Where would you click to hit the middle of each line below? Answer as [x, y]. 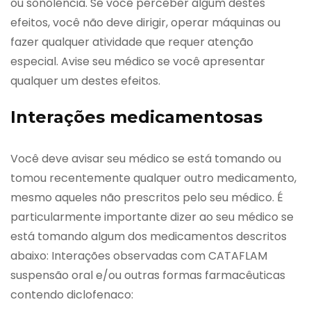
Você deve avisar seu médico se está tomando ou [146, 159]
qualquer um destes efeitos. [85, 81]
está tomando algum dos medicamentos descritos [149, 237]
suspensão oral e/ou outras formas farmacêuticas [148, 276]
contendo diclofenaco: [72, 295]
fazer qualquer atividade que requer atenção [132, 42]
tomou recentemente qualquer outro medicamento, [153, 178]
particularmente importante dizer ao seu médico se [152, 217]
